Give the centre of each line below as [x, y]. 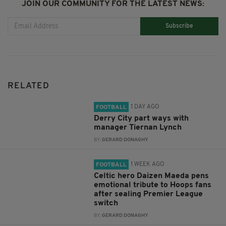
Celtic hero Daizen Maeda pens [152, 176]
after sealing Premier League [149, 194]
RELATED [29, 86]
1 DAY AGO [145, 107]
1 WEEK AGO [148, 165]
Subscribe [180, 26]
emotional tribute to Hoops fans [153, 185]
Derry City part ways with [142, 119]
